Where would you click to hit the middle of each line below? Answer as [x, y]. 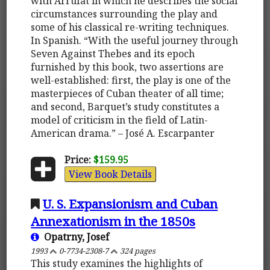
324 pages [137, 250]
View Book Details [110, 174]
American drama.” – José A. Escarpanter [123, 133]
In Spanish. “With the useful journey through [135, 40]
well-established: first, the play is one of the [131, 80]
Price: [77, 159]
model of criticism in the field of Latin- [120, 120]
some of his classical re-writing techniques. [130, 27]
